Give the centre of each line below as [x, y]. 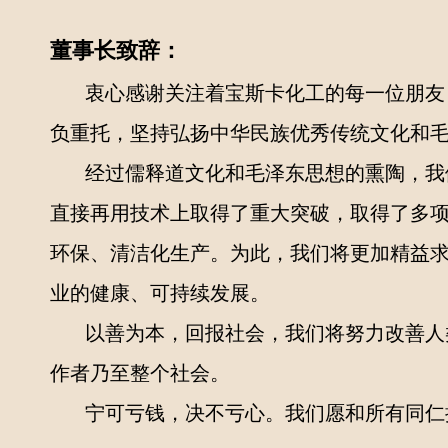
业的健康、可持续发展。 [160, 293]
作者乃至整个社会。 [140, 373]
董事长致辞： [116, 50]
